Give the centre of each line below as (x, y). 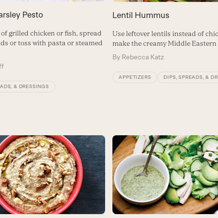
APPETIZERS (135, 77)
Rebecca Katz (143, 57)
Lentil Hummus (141, 15)
